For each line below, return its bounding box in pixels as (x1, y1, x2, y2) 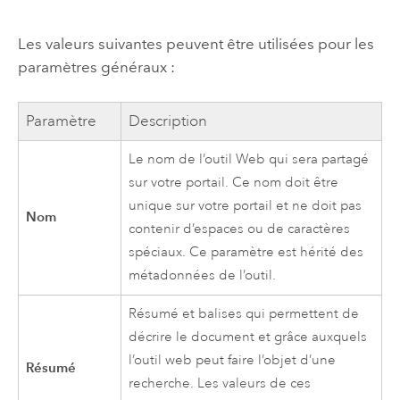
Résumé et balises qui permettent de (129, 305, 360, 323)
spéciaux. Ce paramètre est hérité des (129, 244, 364, 262)
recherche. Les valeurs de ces (129, 375, 312, 393)
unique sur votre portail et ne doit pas (129, 197, 362, 215)
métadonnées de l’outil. (129, 267, 277, 285)
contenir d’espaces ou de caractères (129, 221, 351, 238)
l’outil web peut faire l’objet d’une (129, 352, 337, 370)
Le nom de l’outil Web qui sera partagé (129, 151, 370, 169)
